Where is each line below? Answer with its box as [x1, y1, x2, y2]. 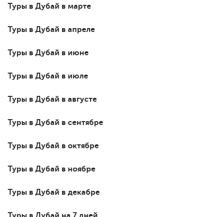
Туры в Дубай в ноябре [8, 164, 95, 173]
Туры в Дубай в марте [8, 1, 91, 11]
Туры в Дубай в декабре [8, 187, 100, 197]
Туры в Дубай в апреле [8, 25, 95, 34]
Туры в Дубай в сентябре [8, 118, 103, 127]
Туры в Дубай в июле [8, 71, 88, 80]
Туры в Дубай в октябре [8, 141, 99, 150]
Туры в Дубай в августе [8, 94, 97, 104]
